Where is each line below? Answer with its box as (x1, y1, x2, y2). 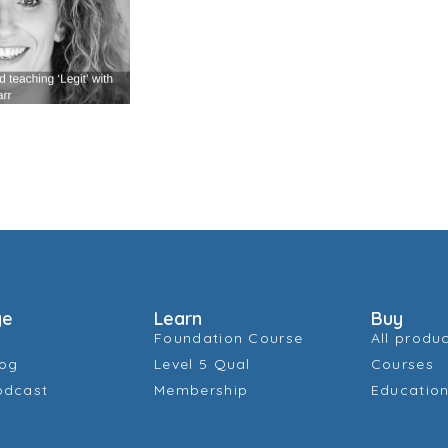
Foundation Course (154, 329, 304, 348)
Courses (370, 355, 434, 374)
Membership (154, 381, 249, 400)
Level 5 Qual (154, 355, 251, 374)
